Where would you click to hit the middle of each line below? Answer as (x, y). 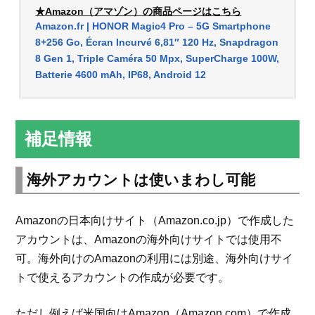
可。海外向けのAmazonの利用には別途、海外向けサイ (155, 258)
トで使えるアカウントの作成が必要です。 (123, 277)
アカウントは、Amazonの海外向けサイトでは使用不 (149, 239)
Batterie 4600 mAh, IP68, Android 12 (121, 74)
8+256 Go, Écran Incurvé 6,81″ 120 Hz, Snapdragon (157, 42)
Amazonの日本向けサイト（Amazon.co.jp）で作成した (155, 220)
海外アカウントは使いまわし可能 (141, 179)
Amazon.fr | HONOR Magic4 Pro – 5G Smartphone (153, 26)
